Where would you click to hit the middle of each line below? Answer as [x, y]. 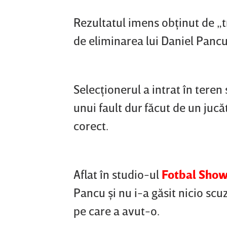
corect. [91, 126]
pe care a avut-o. [117, 211]
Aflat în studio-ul [118, 174]
